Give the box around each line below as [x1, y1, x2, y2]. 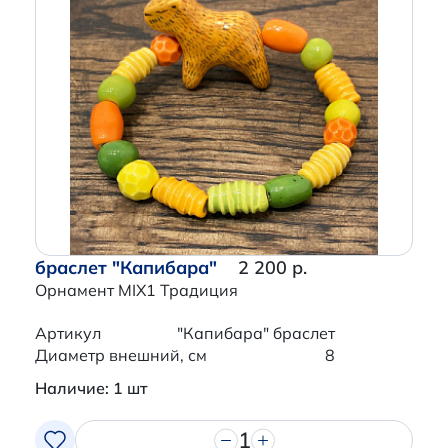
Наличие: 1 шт [35, 378, 147, 399]
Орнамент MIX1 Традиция [35, 280, 238, 301]
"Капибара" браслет [177, 323, 335, 344]
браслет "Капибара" [35, 256, 217, 280]
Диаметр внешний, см [35, 345, 207, 366]
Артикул [35, 323, 101, 344]
